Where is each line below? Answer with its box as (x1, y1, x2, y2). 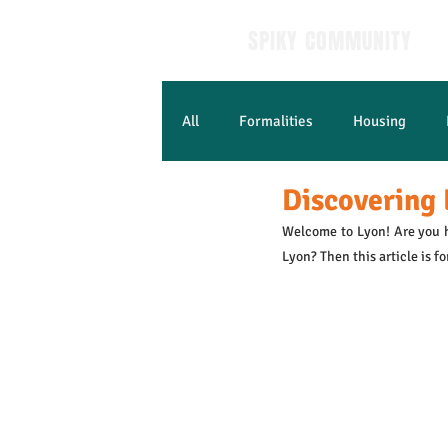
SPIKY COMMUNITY (248, 25, 413, 57)
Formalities (239, 112, 313, 130)
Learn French (222, 192, 308, 210)
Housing (353, 112, 406, 130)
